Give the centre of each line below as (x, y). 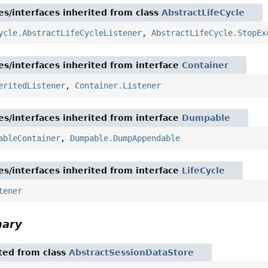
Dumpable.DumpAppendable (125, 138)
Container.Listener (118, 86)
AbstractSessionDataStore (132, 253)
